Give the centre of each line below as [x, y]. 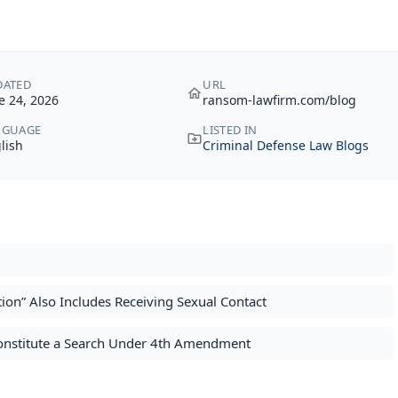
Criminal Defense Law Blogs [286, 145]
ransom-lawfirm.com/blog [280, 100]
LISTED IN [230, 130]
